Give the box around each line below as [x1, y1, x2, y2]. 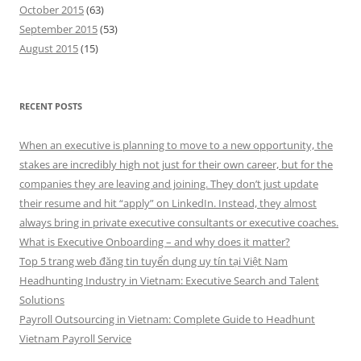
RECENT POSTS [19, 100, 82, 112]
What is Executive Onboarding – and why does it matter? [19, 234, 290, 249]
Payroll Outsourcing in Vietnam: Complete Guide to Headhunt [19, 312, 315, 326]
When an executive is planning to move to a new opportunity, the [19, 138, 333, 152]
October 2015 [19, 2, 84, 17]
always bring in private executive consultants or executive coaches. [19, 215, 338, 230]
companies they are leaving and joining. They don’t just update [19, 176, 318, 191]
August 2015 [19, 41, 78, 56]
